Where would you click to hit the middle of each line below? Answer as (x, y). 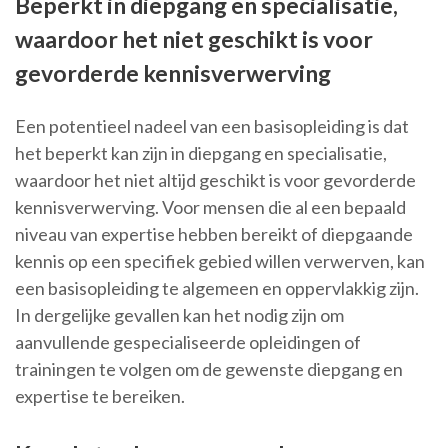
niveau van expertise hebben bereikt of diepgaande (214, 234)
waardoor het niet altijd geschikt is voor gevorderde (215, 180)
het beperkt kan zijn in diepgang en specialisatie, (201, 153)
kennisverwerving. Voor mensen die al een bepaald (210, 207)
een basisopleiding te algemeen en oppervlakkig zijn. (217, 288)
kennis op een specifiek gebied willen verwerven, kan (220, 261)
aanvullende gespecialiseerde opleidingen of (188, 342)
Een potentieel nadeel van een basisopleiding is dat (212, 126)
